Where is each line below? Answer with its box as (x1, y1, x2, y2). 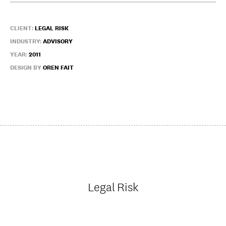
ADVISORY (43, 37, 73, 45)
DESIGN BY (10, 64, 43, 72)
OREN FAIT (43, 64, 74, 72)
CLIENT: (10, 24, 35, 32)
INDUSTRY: (10, 37, 43, 45)
